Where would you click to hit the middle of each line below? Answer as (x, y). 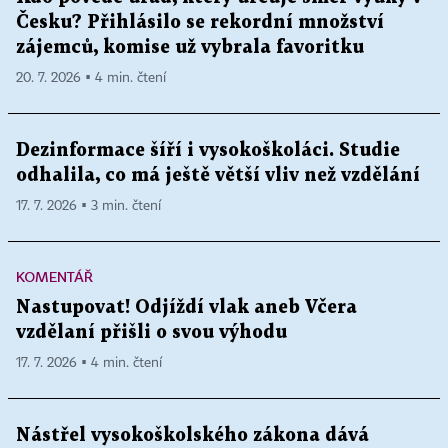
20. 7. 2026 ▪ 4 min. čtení (91, 78)
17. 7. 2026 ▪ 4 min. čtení (89, 363)
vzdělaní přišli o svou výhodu (151, 333)
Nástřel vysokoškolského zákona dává (192, 436)
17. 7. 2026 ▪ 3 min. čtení (88, 206)
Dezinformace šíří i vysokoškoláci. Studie (208, 151)
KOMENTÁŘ (54, 277)
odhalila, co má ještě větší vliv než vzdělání (218, 176)
